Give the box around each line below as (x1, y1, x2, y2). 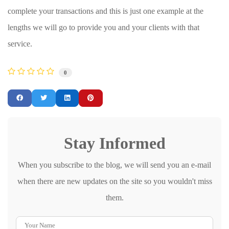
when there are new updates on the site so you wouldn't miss (17, 177, 212, 186)
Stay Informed (63, 134, 166, 153)
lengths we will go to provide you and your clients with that (8, 23, 199, 32)
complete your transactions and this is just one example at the (8, 7, 203, 15)
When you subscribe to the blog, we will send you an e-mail (18, 161, 211, 170)
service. (8, 39, 32, 48)
